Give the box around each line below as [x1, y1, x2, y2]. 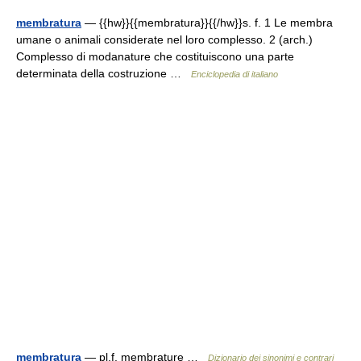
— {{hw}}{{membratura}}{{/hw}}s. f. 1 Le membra [81, 16, 333, 29]
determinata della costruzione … [16, 67, 191, 80]
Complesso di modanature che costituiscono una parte [16, 50, 294, 63]
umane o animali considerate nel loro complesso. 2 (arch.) [16, 33, 313, 46]
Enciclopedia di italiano [191, 69, 278, 79]
